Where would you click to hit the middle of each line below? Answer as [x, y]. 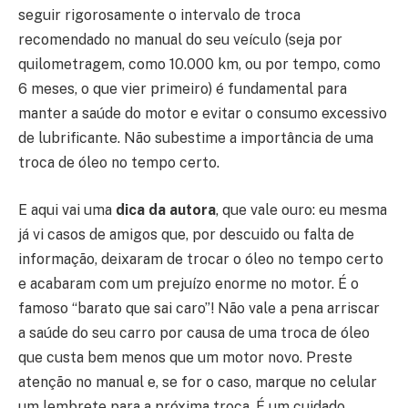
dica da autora [166, 209]
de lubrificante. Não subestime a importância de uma [196, 138]
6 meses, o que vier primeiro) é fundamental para [183, 89]
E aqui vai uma [67, 209]
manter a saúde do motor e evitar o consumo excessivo [203, 114]
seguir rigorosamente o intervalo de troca [159, 15]
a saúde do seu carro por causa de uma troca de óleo [194, 332]
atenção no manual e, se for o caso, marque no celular [198, 382]
